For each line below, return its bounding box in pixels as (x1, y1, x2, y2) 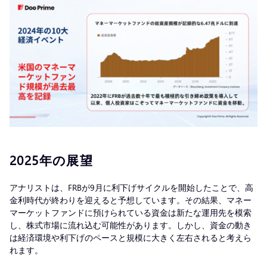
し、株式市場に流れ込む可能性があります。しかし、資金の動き (10, 219, 252, 231)
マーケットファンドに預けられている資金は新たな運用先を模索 (10, 206, 252, 218)
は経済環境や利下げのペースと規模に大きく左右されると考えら (10, 231, 252, 243)
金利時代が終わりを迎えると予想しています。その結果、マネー (10, 194, 252, 206)
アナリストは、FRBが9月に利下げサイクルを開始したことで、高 (10, 181, 253, 193)
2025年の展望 (10, 150, 94, 169)
